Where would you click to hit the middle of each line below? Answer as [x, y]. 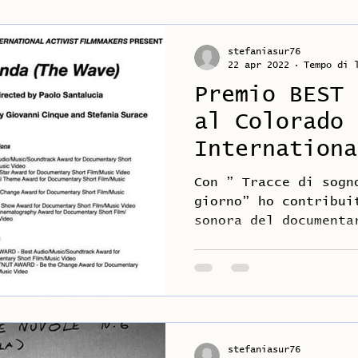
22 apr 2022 [259, 65]
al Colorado [269, 122]
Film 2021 [255, 177]
